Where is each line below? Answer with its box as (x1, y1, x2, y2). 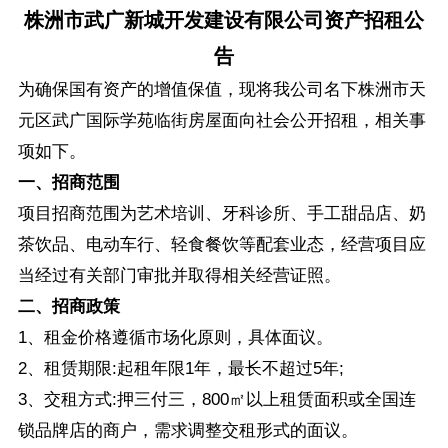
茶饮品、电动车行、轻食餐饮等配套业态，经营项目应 (17, 234, 426, 254)
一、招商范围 (17, 172, 120, 192)
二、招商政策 (17, 296, 120, 316)
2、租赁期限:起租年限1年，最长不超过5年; (17, 358, 344, 378)
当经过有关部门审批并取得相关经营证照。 (17, 265, 341, 285)
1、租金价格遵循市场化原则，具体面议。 (17, 327, 333, 347)
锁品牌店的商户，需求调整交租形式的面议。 (17, 420, 358, 440)
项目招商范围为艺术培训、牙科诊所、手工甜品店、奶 (17, 203, 426, 223)
